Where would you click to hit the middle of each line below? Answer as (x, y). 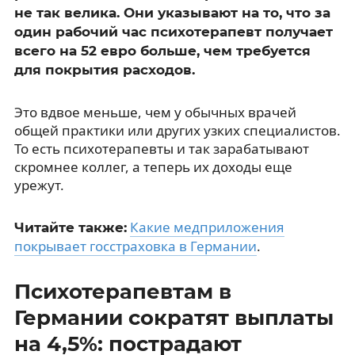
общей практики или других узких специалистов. (177, 130)
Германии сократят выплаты (174, 317)
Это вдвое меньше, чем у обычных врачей (155, 112)
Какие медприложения (207, 227)
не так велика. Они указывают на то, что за (172, 12)
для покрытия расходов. (104, 69)
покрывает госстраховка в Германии (135, 246)
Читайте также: (70, 227)
